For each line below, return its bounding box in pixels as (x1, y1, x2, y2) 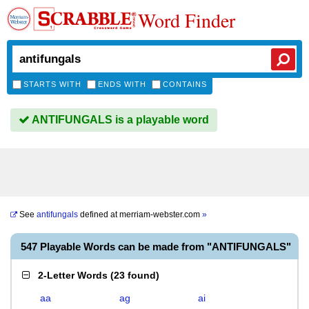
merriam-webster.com (119, 210, 202, 219)
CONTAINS (163, 80, 207, 88)
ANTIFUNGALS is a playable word (30, 114, 209, 126)
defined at (78, 210, 119, 219)
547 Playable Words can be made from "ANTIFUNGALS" (21, 241, 291, 252)
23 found (114, 270, 156, 281)
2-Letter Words (38, 270, 108, 281)
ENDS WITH (98, 80, 146, 88)
